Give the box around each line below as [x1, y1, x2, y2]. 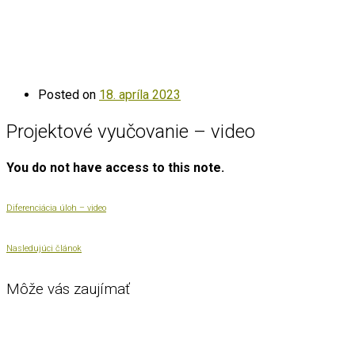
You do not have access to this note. [6, 159, 224, 175]
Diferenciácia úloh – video [6, 202, 106, 213]
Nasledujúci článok [6, 242, 82, 254]
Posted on [38, 86, 96, 102]
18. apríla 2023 [99, 86, 181, 102]
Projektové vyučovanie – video [6, 120, 255, 143]
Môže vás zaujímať [6, 280, 130, 298]
